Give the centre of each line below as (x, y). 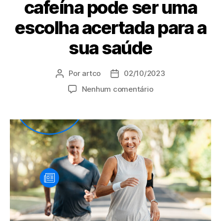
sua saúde (110, 48)
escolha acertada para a (110, 27)
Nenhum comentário (117, 89)
